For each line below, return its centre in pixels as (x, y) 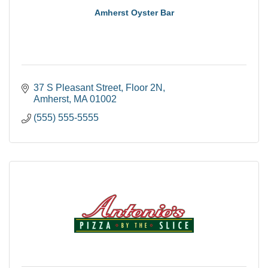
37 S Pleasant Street (77, 87)
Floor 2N (144, 87)
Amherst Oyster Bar (134, 12)
